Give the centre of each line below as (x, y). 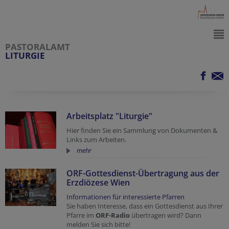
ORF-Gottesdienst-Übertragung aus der (143, 173)
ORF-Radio (113, 215)
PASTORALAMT (38, 47)
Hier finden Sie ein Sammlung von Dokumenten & (142, 130)
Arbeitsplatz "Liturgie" (109, 116)
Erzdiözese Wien (98, 182)
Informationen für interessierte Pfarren (125, 197)
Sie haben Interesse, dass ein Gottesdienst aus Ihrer (145, 206)
